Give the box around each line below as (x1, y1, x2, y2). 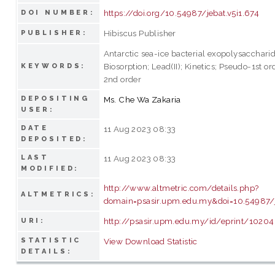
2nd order (103, 74, 142, 84)
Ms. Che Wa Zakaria (103, 94, 181, 104)
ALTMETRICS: (20, 190, 96, 198)
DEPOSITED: (20, 134, 88, 143)
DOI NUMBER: (20, 8, 96, 17)
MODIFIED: (20, 164, 80, 172)
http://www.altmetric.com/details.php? (103, 182, 259, 193)
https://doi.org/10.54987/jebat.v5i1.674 (103, 7, 260, 18)
